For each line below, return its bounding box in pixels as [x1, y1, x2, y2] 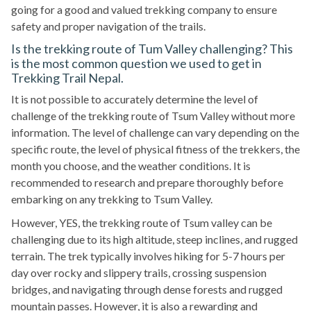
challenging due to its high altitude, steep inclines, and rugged [11, 233, 298, 246]
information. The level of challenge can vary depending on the [11, 126, 299, 140]
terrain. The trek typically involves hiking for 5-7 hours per [11, 249, 285, 263]
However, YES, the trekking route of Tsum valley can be [11, 216, 272, 230]
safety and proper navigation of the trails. [11, 19, 205, 33]
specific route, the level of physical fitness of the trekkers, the [11, 142, 300, 156]
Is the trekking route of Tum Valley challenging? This [11, 41, 293, 57]
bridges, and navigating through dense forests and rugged [11, 283, 283, 296]
